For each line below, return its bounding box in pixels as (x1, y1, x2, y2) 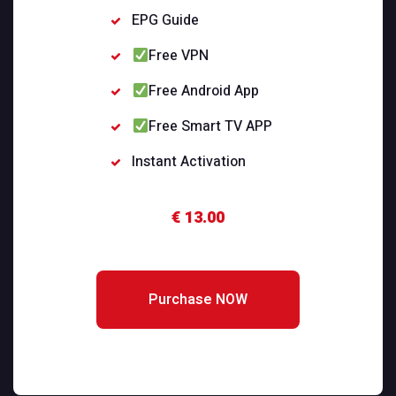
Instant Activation (132, 151, 247, 173)
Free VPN (148, 45, 209, 67)
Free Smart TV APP (148, 116, 272, 138)
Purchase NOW (148, 289, 247, 311)
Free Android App (148, 80, 259, 103)
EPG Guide (132, 10, 200, 32)
